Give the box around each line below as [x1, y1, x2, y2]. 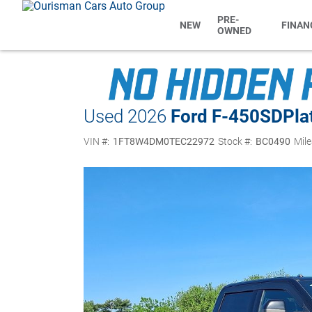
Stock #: [217, 135, 252, 147]
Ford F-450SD [171, 105, 283, 127]
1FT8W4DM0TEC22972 [112, 135, 214, 147]
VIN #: [84, 135, 109, 147]
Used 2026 [84, 105, 166, 127]
